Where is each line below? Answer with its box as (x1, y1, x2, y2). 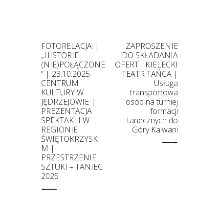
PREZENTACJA (41, 106, 92, 117)
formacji (150, 106, 178, 117)
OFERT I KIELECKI (115, 59, 178, 70)
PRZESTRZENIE (41, 152, 96, 163)
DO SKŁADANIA (122, 50, 178, 61)
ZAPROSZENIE (126, 41, 178, 52)
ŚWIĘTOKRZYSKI (41, 133, 100, 145)
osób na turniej (126, 96, 178, 108)
